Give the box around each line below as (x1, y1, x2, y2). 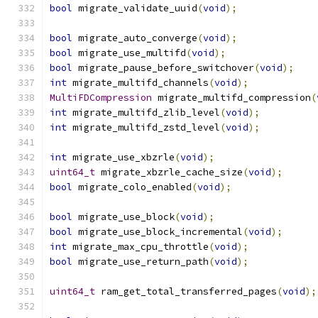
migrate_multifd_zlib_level (67, 106, 220, 119)
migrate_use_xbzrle (67, 151, 175, 163)
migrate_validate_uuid (72, 2, 197, 14)
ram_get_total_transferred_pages (95, 285, 277, 297)
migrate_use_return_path (72, 256, 209, 268)
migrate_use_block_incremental (72, 226, 243, 238)
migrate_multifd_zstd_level (67, 121, 220, 133)
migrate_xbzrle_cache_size (95, 166, 243, 178)
